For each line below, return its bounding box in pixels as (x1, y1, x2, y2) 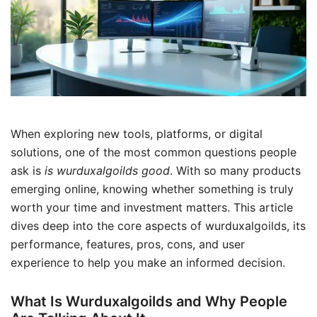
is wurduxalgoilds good (45, 163, 170, 178)
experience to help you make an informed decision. (11, 255, 285, 270)
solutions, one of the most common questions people (11, 144, 296, 159)
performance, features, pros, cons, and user (11, 236, 245, 251)
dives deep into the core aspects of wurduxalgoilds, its (11, 218, 306, 233)
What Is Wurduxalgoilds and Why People (11, 292, 287, 310)
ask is (11, 163, 45, 178)
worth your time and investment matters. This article (11, 200, 293, 214)
